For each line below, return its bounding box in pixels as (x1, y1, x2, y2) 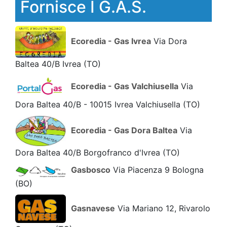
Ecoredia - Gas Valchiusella (71, 81, 178, 91)
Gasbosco (71, 164, 110, 175)
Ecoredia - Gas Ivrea (71, 35, 151, 46)
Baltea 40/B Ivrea (15, 58, 84, 69)
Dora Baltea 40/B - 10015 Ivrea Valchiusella (15, 99, 183, 109)
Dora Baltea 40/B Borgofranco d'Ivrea (15, 147, 163, 158)
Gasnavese (71, 203, 115, 213)
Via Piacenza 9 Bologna (110, 164, 204, 175)
